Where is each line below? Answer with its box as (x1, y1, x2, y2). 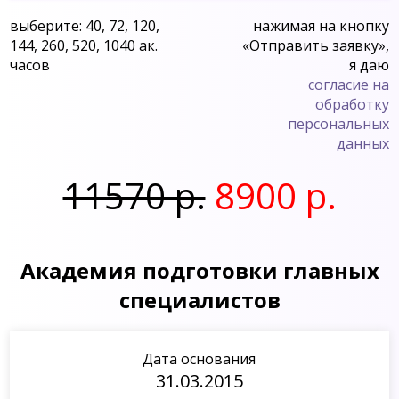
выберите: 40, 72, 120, (10, 15, 160, 36)
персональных (287, 113, 389, 134)
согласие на (307, 74, 389, 94)
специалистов (118, 284, 281, 314)
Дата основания (142, 348, 256, 369)
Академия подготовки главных (20, 255, 379, 285)
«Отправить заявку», (241, 35, 389, 55)
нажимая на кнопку (252, 15, 389, 36)
